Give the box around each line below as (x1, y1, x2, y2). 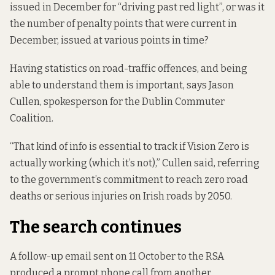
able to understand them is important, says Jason (10, 79, 234, 91)
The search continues (10, 217, 182, 238)
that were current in (143, 17, 237, 29)
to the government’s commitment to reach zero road (10, 173, 248, 185)
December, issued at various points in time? (10, 34, 209, 46)
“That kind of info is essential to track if (10, 140, 187, 152)
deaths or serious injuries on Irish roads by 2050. (10, 190, 232, 202)
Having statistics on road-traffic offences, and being (10, 62, 247, 74)
